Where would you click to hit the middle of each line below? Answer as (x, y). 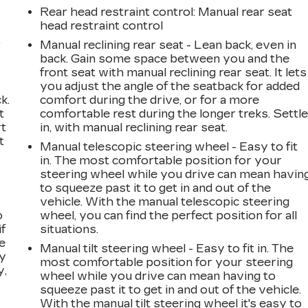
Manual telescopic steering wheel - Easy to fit (169, 146)
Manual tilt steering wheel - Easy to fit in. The (167, 248)
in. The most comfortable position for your (161, 160)
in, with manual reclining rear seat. (134, 127)
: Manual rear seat (243, 12)
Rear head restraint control (117, 12)
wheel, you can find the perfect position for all (169, 215)
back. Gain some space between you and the (165, 58)
